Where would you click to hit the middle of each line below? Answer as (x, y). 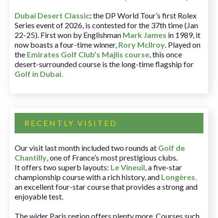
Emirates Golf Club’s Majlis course (88, 54)
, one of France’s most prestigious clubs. (112, 158)
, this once (166, 54)
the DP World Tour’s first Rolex (144, 16)
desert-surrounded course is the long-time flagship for (104, 64)
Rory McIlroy (142, 45)
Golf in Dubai (38, 74)
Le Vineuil (128, 167)
